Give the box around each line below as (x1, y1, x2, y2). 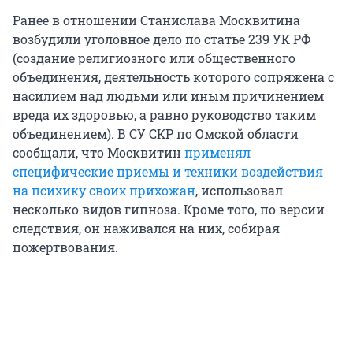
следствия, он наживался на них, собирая (13, 220, 280, 237)
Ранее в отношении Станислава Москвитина (13, 12, 300, 29)
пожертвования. (13, 239, 118, 256)
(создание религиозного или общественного (13, 50, 295, 67)
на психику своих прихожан (13, 182, 195, 199)
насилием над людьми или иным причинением (13, 87, 324, 105)
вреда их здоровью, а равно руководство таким (13, 106, 316, 124)
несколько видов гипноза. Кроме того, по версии (13, 201, 325, 218)
